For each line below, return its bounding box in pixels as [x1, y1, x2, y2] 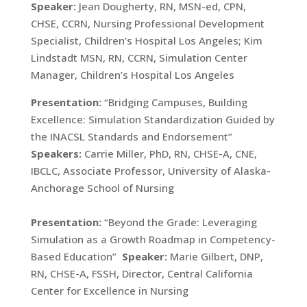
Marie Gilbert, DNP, [169, 249, 263, 263]
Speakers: [30, 147, 82, 160]
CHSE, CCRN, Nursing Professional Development [30, 16, 265, 30]
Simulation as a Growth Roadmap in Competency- [30, 232, 275, 246]
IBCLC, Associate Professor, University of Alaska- [30, 164, 271, 177]
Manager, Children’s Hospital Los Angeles [30, 68, 234, 82]
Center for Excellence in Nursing [30, 284, 188, 297]
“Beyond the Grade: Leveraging [101, 215, 257, 229]
